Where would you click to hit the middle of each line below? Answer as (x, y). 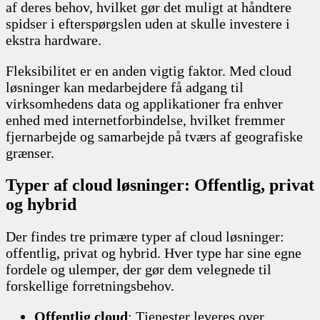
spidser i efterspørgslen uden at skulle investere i (148, 23)
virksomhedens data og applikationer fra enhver (144, 103)
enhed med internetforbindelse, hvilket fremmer (145, 120)
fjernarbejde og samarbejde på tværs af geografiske (154, 136)
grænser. (30, 152)
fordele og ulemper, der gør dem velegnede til (139, 269)
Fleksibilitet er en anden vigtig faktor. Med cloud (149, 70)
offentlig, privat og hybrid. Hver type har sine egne (154, 252)
